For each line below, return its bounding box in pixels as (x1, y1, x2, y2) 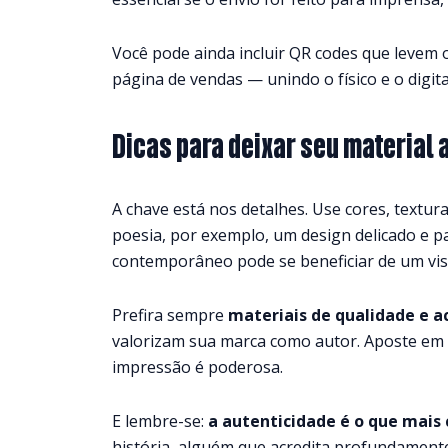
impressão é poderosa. (112, 355, 283, 378)
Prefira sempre (112, 303, 228, 326)
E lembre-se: (112, 409, 208, 432)
